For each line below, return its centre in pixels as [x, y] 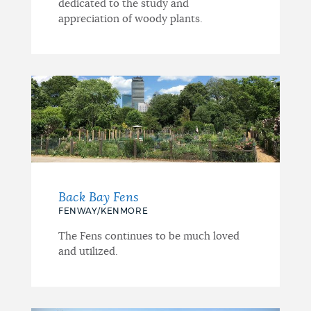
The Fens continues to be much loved [149, 236]
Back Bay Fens [98, 197]
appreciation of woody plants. [130, 19]
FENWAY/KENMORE [103, 211]
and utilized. [88, 251]
